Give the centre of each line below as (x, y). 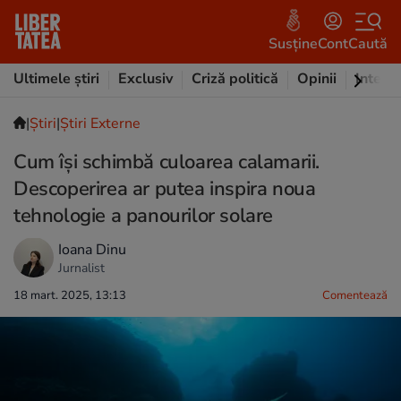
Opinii (317, 79)
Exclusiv (145, 79)
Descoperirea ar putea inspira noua (165, 189)
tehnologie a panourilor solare (144, 216)
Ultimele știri (56, 79)
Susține (293, 43)
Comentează (355, 295)
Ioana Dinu (92, 249)
